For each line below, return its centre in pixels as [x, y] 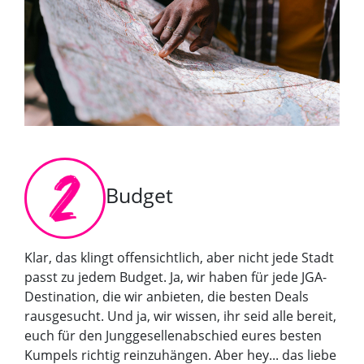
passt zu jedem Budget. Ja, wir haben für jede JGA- [175, 277]
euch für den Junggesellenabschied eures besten [173, 336]
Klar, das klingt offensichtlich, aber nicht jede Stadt [179, 258]
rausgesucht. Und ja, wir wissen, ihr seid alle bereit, [180, 316]
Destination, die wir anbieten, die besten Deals [167, 297]
